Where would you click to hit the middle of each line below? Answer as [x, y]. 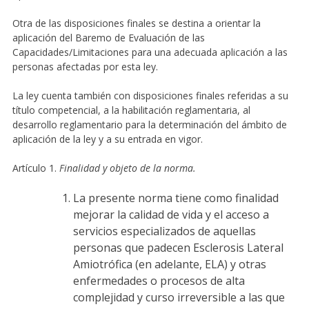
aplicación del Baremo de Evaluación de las [108, 37]
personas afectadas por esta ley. [85, 66]
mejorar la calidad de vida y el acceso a [171, 214]
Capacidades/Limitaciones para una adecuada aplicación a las [150, 52]
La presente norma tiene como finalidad [176, 198]
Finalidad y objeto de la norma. [127, 168]
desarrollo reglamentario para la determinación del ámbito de [149, 124]
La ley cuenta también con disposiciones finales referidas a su [150, 95]
